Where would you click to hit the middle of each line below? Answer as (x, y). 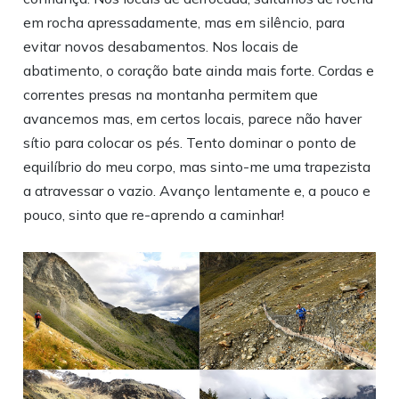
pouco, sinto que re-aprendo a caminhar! (154, 214)
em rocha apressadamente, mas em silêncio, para (184, 22)
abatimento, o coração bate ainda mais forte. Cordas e (199, 70)
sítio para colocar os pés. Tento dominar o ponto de (190, 142)
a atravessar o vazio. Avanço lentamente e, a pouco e (197, 190)
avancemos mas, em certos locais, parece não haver (193, 118)
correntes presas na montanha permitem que (171, 94)
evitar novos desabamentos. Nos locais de (161, 46)
